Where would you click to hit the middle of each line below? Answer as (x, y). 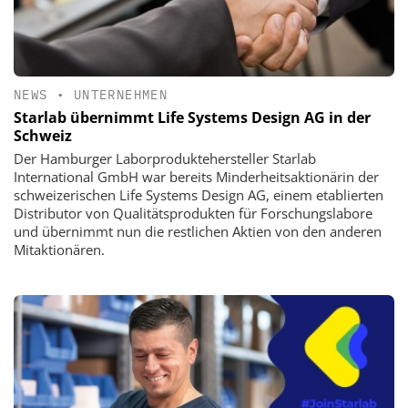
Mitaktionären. (59, 249)
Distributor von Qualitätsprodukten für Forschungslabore (193, 213)
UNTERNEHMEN (121, 94)
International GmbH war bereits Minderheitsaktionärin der (196, 176)
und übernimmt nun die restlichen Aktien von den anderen (198, 231)
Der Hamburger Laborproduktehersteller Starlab (165, 158)
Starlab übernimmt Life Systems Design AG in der (192, 117)
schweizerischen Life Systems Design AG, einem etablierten (199, 194)
